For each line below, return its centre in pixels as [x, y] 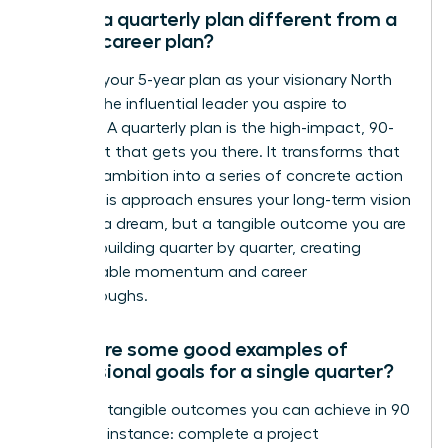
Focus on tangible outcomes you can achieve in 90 [223, 409]
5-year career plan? [125, 40]
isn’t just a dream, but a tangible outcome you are [221, 223]
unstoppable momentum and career [172, 271]
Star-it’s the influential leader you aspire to [192, 103]
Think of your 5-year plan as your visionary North [214, 79]
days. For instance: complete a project [178, 433]
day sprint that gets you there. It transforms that [218, 151]
